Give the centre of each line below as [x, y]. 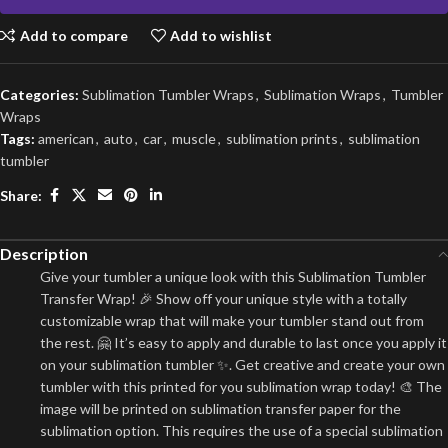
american [66, 138]
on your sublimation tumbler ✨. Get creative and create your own [242, 364]
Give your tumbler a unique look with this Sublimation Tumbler [233, 276]
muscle [194, 138]
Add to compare [73, 35]
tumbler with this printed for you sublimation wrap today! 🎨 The [241, 386]
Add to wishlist [221, 35]
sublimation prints [282, 138]
